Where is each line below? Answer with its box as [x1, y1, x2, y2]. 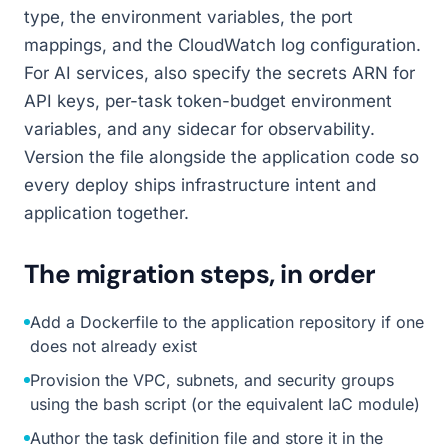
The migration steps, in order [24, 257, 376, 291]
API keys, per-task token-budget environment [24, 91, 392, 111]
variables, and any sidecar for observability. [24, 119, 375, 139]
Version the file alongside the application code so [24, 147, 419, 167]
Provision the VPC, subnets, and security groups [30, 370, 394, 390]
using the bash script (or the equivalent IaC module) [30, 394, 420, 414]
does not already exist [30, 336, 197, 356]
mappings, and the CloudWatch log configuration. [24, 35, 421, 55]
